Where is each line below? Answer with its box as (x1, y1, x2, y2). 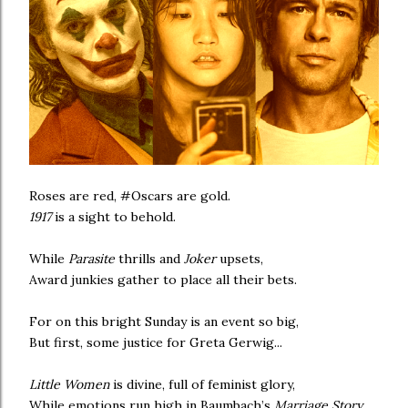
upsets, (216, 250, 263, 267)
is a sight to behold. (51, 208, 176, 225)
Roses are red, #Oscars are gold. (29, 187, 230, 204)
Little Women (29, 375, 109, 393)
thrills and (115, 250, 184, 267)
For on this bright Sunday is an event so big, (29, 312, 299, 330)
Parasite (68, 250, 115, 267)
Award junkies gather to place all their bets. (29, 270, 297, 288)
